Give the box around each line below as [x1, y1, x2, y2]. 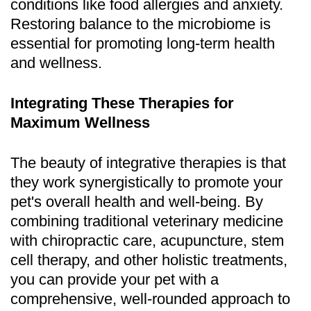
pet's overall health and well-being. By [10, 192, 263, 210]
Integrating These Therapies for [10, 94, 234, 112]
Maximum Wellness [10, 113, 150, 131]
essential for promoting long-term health [10, 34, 275, 52]
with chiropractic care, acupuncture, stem [10, 231, 284, 249]
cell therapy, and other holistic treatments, [10, 251, 287, 269]
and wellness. [10, 53, 102, 72]
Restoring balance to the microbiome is [10, 15, 271, 33]
